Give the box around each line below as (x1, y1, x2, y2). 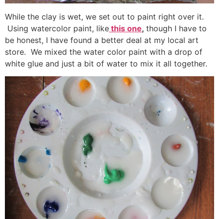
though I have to (146, 23, 207, 33)
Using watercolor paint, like (5, 23, 109, 33)
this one (109, 23, 142, 33)
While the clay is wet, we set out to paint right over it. (5, 11, 204, 22)
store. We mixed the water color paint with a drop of (5, 46, 202, 57)
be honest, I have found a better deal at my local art (5, 35, 198, 45)
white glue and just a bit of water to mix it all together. (5, 58, 207, 68)
